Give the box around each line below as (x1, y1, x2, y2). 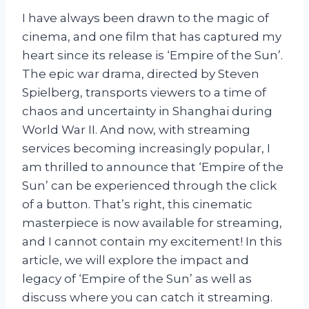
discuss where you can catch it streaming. (22, 290, 272, 304)
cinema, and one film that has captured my (22, 29, 281, 43)
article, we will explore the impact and (22, 252, 249, 267)
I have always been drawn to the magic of (22, 10, 269, 25)
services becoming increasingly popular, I (22, 141, 270, 155)
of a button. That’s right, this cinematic (22, 197, 252, 211)
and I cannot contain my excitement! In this (22, 234, 282, 248)
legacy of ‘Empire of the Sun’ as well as (22, 271, 252, 286)
